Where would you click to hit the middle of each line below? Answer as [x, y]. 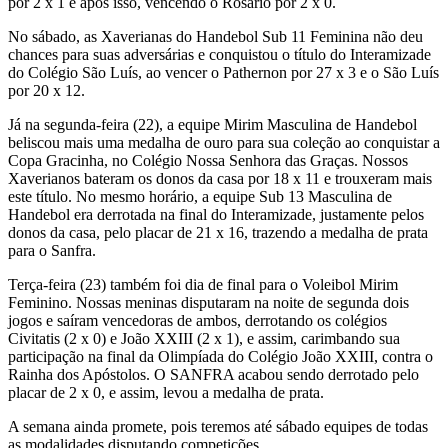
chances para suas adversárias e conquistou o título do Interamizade [219, 55]
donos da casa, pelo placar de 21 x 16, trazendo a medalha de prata [218, 233]
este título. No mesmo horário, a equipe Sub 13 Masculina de [200, 197]
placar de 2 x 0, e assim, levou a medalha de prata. [166, 393]
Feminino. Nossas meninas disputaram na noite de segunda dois [208, 303]
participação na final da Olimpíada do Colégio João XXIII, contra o [220, 357]
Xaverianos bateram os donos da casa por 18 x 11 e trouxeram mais [220, 179]
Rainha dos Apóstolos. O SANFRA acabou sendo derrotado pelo [213, 375]
